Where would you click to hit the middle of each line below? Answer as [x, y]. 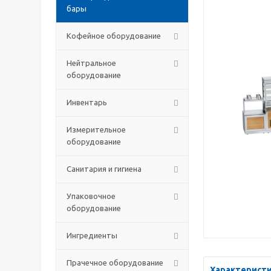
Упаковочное [91, 196]
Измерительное [96, 129]
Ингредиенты [92, 235]
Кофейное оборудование [114, 36]
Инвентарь [87, 102]
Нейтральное [91, 63]
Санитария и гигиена [104, 169]
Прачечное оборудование [115, 263]
